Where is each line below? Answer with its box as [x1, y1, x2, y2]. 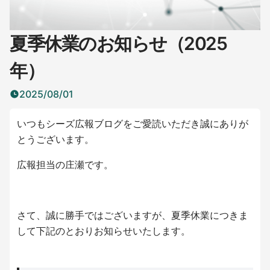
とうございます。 [17, 133, 94, 146]
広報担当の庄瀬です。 [17, 159, 113, 171]
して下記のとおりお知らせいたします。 [17, 225, 190, 237]
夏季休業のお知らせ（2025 [10, 33, 227, 55]
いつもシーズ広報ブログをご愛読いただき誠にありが [17, 118, 248, 130]
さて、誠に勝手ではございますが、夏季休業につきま [17, 209, 248, 222]
